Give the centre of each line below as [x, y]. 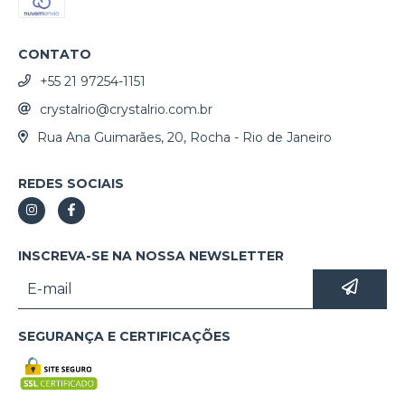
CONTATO [55, 55]
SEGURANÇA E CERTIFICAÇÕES [124, 336]
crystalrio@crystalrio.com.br [126, 110]
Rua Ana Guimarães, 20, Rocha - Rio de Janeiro [184, 137]
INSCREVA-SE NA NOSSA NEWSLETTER [151, 255]
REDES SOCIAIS [71, 183]
